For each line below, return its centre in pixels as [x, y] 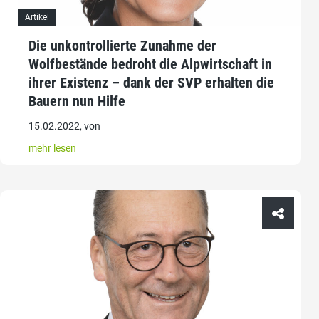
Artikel [37, 17]
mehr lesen [52, 148]
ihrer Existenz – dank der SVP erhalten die [151, 83]
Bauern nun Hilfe [77, 101]
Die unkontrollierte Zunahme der [122, 46]
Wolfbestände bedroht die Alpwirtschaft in [150, 64]
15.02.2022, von [64, 126]
